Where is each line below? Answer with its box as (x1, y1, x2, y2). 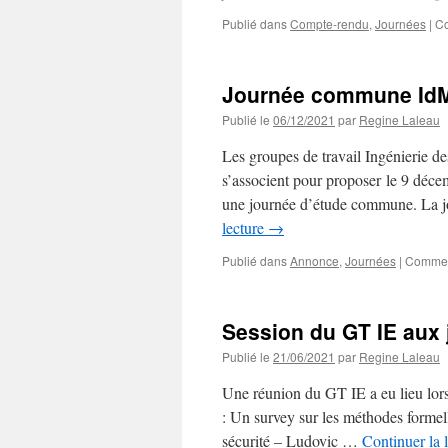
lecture (222, 217, 268, 238)
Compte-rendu (290, 15, 369, 32)
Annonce (290, 252, 339, 269)
